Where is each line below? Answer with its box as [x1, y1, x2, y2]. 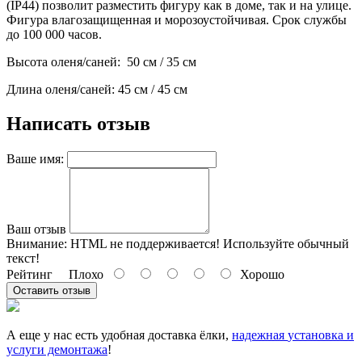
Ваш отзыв [6, 221, 66, 236]
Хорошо [234, 267, 284, 281]
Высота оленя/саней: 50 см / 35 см [6, 54, 196, 69]
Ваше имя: [6, 151, 64, 166]
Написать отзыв [6, 112, 150, 134]
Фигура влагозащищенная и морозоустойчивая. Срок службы [6, 12, 347, 27]
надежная [232, 327, 288, 342]
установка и [288, 327, 354, 342]
